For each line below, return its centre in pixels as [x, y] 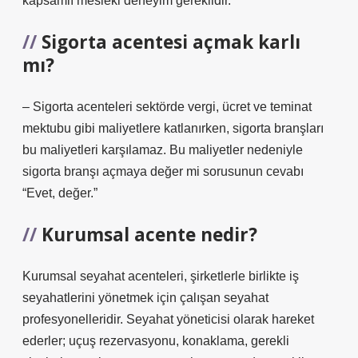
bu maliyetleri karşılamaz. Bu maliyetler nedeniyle [163, 150]
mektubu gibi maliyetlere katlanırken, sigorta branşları [173, 128]
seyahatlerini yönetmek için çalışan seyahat [145, 298]
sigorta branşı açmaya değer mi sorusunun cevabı [163, 171]
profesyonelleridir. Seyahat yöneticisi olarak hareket [168, 319]
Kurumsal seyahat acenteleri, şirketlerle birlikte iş [161, 276]
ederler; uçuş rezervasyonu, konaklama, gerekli [156, 341]
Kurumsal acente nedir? [149, 235]
